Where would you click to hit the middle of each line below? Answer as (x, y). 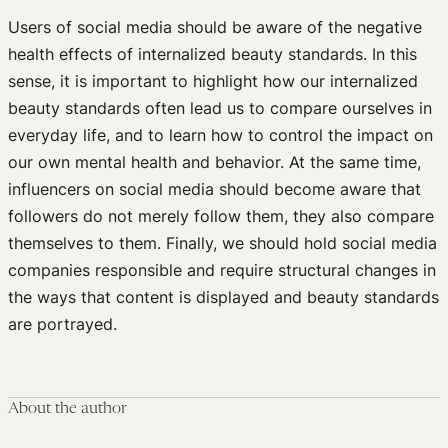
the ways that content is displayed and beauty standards (223, 296)
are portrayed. (62, 323)
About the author (67, 408)
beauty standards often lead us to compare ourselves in (220, 107)
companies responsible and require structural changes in (222, 269)
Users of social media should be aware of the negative (215, 26)
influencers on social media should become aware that (214, 188)
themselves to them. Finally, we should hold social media (222, 242)
